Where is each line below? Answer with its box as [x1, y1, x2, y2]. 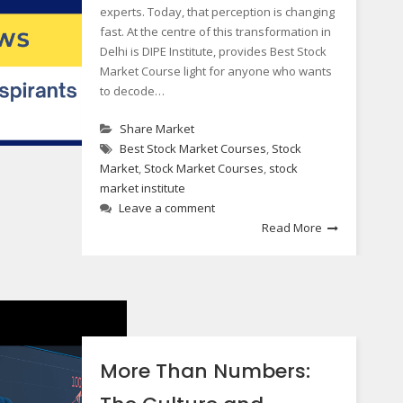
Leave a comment [118, 200, 215, 216]
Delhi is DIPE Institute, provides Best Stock [99, 43, 327, 59]
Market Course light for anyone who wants [99, 63, 332, 79]
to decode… [99, 83, 165, 99]
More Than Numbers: [99, 357, 310, 385]
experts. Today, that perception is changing [99, 4, 335, 20]
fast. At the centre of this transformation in [99, 23, 331, 40]
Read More [262, 219, 323, 236]
